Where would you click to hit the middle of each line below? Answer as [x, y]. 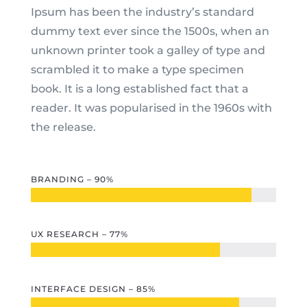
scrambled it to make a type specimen [137, 70]
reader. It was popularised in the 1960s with [151, 108]
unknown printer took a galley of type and [148, 51]
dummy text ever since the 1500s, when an [150, 32]
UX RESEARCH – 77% [79, 234]
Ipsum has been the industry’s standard [142, 12]
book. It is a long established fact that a [139, 89]
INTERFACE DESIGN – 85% [93, 289]
